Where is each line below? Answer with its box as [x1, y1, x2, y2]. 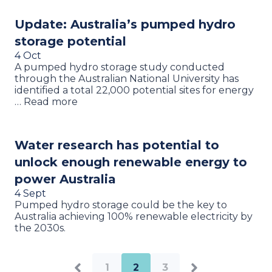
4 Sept [15, 187, 46, 199]
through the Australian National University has [15, 72, 239, 84]
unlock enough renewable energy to [15, 154, 247, 169]
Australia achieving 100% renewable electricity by [15, 210, 253, 222]
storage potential [15, 33, 126, 49]
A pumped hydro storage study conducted [15, 61, 225, 73]
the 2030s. [15, 222, 66, 234]
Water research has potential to [15, 137, 219, 152]
